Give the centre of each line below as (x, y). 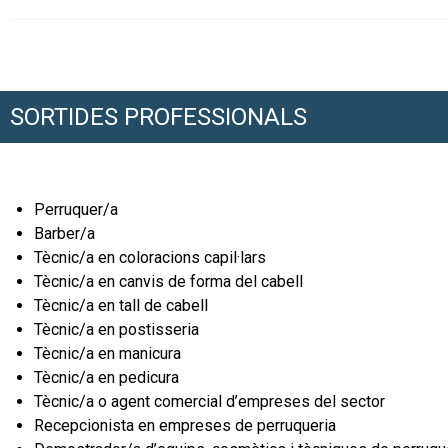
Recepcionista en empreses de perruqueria (185, 426)
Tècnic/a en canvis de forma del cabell (168, 282)
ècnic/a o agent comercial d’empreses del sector (213, 402)
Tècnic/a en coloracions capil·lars (150, 258)
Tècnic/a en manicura (107, 354)
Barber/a (64, 234)
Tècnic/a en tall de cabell (121, 306)
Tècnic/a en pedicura (106, 378)
